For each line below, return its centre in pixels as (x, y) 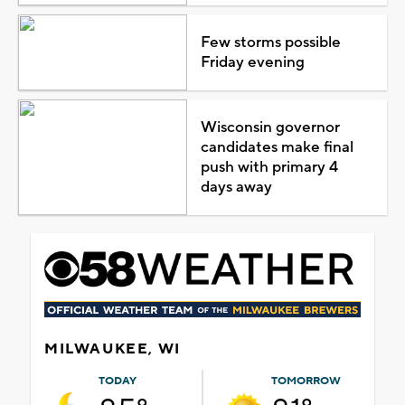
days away (236, 188)
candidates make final (277, 148)
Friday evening (252, 63)
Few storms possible (270, 43)
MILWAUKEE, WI (113, 349)
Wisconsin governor (270, 128)
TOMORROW (306, 381)
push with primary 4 (269, 168)
